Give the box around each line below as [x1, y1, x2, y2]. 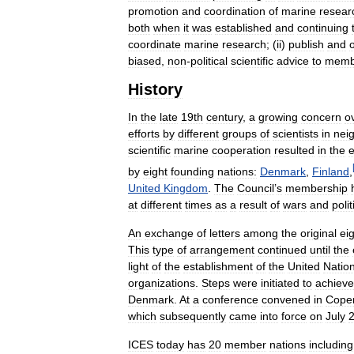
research [222, 38, 266, 51]
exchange [145, 226, 194, 239]
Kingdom [164, 181, 208, 194]
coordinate [128, 38, 181, 51]
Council [237, 181, 274, 194]
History [128, 81, 183, 98]
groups [222, 127, 257, 140]
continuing [297, 21, 348, 34]
